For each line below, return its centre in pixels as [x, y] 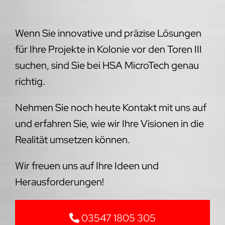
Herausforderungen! [59, 182]
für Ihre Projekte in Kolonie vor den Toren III [108, 49]
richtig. [30, 81]
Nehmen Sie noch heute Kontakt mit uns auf [110, 107]
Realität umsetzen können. [72, 139]
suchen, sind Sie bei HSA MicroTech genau [107, 65]
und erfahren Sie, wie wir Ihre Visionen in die [109, 123]
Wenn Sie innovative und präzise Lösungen [108, 33]
